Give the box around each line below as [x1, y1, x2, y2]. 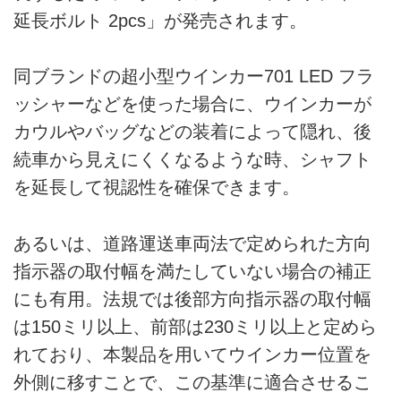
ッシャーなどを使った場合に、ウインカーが [13, 94, 371, 115]
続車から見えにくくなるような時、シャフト [13, 149, 371, 170]
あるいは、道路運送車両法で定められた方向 [13, 233, 371, 253]
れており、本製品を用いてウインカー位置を [13, 344, 371, 364]
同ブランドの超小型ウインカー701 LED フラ [13, 66, 374, 87]
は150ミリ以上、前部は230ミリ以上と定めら [13, 316, 377, 337]
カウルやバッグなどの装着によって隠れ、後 [13, 122, 371, 142]
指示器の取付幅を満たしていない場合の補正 [13, 260, 371, 281]
